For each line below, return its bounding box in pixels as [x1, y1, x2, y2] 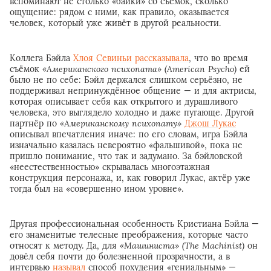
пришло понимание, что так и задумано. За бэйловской [10, 150, 243, 162]
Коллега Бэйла [10, 52, 73, 64]
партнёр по [10, 117, 60, 129]
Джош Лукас [184, 117, 236, 129]
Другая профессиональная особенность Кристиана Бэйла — [10, 218, 259, 229]
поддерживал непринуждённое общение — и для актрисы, [10, 85, 256, 96]
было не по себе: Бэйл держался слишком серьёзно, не [10, 74, 243, 85]
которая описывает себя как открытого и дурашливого [10, 96, 238, 107]
